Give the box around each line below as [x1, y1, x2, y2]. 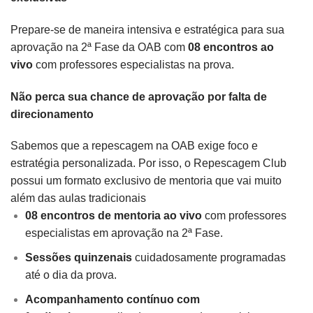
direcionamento [10, 108, 94, 120]
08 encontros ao [188, 41, 274, 53]
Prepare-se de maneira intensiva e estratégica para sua [10, 23, 284, 36]
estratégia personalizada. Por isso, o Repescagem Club [10, 157, 286, 170]
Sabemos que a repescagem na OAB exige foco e [10, 140, 258, 152]
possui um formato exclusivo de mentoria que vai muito [10, 175, 282, 187]
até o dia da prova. [24, 268, 117, 281]
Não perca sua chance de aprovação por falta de [10, 90, 267, 103]
